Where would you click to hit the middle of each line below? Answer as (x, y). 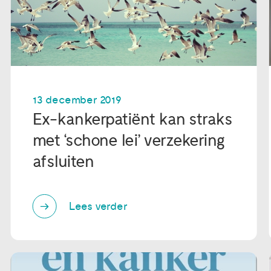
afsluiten (63, 162)
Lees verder (98, 206)
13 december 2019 (77, 100)
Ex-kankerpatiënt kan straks (132, 120)
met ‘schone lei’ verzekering (129, 141)
